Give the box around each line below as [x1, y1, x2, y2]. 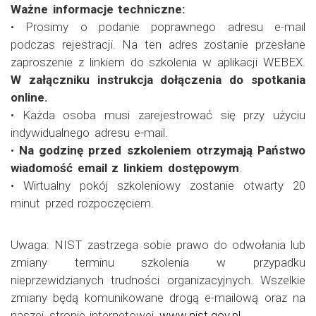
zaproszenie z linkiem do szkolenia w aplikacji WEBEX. [11, 54, 305, 69]
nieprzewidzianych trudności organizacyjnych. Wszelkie [11, 272, 305, 287]
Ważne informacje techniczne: [11, 1, 186, 16]
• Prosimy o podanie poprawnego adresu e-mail [11, 19, 305, 34]
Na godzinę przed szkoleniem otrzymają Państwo [19, 142, 305, 157]
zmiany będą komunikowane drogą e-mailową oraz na [11, 290, 305, 305]
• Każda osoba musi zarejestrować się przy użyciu [11, 107, 305, 122]
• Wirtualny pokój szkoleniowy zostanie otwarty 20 [11, 178, 305, 193]
